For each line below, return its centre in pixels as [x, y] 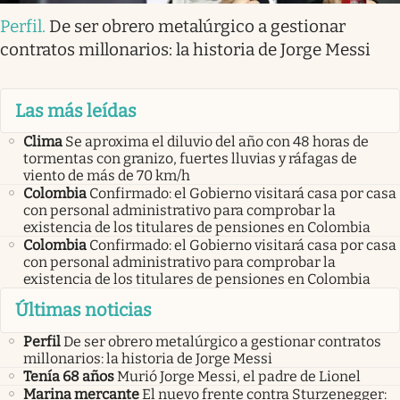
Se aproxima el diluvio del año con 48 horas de [217, 142]
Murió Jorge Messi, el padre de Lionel [239, 376]
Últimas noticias [83, 310]
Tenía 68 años [69, 376]
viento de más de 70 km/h [107, 176]
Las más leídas [76, 110]
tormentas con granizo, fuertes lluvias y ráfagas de [190, 159]
